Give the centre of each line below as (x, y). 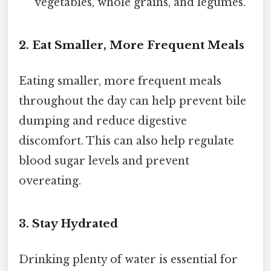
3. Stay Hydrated (68, 224)
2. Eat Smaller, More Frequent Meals (132, 45)
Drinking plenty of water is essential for (128, 260)
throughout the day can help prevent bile (132, 101)
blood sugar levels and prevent (104, 161)
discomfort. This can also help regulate (126, 141)
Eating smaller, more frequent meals (120, 81)
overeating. (50, 181)
